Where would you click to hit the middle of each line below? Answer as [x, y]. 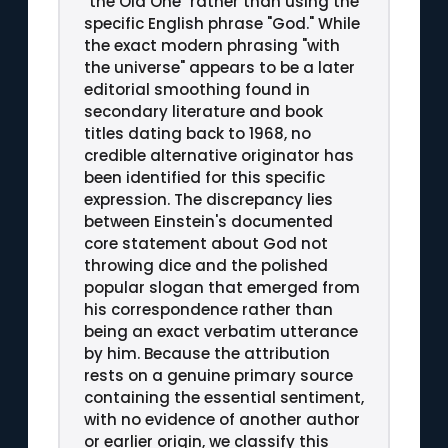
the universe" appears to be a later [219, 67]
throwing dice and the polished [205, 265]
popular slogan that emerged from [221, 287]
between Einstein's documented [208, 221]
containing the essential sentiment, [223, 397]
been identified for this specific [204, 177]
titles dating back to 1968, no [197, 133]
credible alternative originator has [218, 155]
